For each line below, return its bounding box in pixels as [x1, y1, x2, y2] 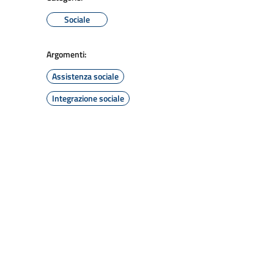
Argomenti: [46, 48, 86, 61]
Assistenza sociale [52, 70, 119, 83]
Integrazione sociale [52, 92, 124, 105]
